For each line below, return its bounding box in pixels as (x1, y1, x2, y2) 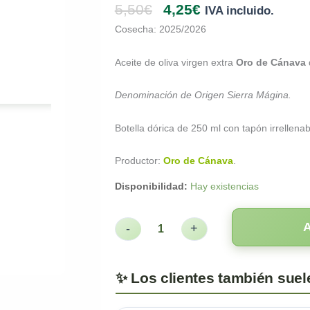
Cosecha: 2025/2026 (114, 24, 206, 35)
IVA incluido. (204, 4, 274, 18)
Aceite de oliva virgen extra (114, 56, 236, 68)
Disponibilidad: (114, 181, 188, 192)
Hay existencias (190, 181, 259, 192)
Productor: (114, 155, 161, 167)
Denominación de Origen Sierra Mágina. (114, 89, 291, 101)
